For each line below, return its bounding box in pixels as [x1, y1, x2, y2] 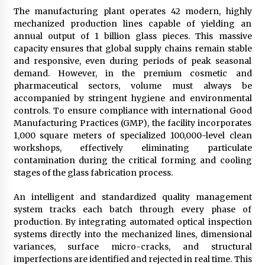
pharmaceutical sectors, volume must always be [13, 80, 252, 92]
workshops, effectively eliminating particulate [13, 143, 252, 154]
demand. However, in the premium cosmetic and [13, 68, 252, 79]
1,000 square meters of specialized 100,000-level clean [13, 130, 252, 141]
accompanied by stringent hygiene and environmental [13, 93, 252, 104]
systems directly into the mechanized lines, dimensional [13, 229, 252, 240]
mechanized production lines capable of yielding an [13, 18, 252, 30]
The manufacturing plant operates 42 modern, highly [13, 6, 252, 17]
